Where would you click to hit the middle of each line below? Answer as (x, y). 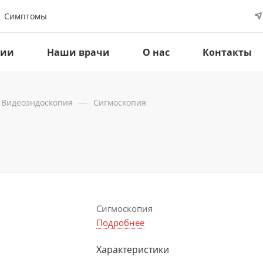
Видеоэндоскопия (37, 102)
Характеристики (133, 249)
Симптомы (26, 16)
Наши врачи (78, 52)
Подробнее (120, 222)
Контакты (227, 52)
